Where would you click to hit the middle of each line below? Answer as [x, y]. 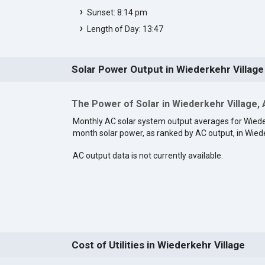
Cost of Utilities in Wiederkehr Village [158, 245]
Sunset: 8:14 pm [117, 12]
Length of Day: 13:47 [125, 29]
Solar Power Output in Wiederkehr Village [167, 69]
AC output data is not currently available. [148, 155]
